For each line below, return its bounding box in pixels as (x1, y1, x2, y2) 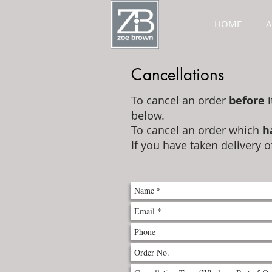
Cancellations (131, 64, 224, 85)
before (229, 93, 265, 108)
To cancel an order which (131, 123, 262, 137)
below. (131, 108, 165, 123)
